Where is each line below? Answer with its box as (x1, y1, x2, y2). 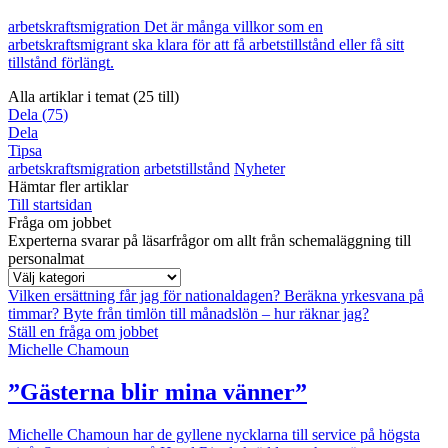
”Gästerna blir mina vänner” (8, 379, 307, 406)
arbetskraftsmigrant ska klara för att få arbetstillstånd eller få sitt (8, 36, 404, 54)
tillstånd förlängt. (8, 54, 114, 72)
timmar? (8, 305, 63, 323)
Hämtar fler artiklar (8, 178, 128, 196)
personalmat (8, 250, 84, 268)
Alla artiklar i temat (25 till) (8, 88, 179, 106)
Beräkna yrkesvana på (284, 287, 424, 305)
